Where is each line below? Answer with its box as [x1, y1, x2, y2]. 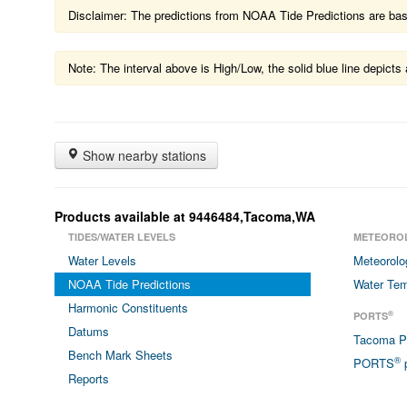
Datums [68, 323, 109, 340]
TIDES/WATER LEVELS [68, 230, 175, 243]
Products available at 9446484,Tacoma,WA [55, 207, 315, 225]
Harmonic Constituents [68, 299, 188, 316]
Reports [68, 370, 109, 387]
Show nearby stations [79, 146, 206, 164]
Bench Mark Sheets [68, 346, 173, 363]
